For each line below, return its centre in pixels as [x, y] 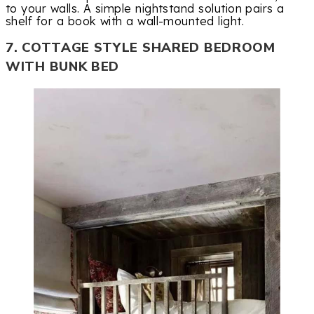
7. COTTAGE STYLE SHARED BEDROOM [141, 48]
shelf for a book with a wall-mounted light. [125, 21]
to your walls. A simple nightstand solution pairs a [145, 9]
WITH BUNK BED [63, 67]
